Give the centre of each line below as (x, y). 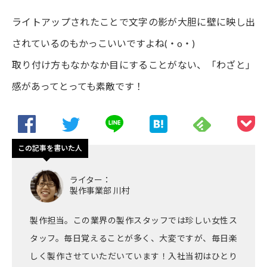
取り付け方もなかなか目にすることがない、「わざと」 (133, 64)
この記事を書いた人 (50, 148)
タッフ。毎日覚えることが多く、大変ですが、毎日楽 (133, 238)
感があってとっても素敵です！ (78, 86)
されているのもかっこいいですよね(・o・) (103, 43)
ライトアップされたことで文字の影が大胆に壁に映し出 (133, 21)
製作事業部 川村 (100, 190)
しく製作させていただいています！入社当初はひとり (133, 256)
